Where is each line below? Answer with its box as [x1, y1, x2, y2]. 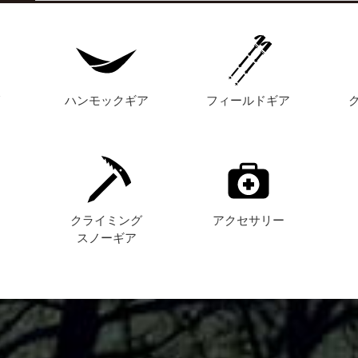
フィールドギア [206, 91, 291, 108]
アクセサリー [212, 211, 284, 228]
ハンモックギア [64, 91, 149, 108]
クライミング [70, 211, 143, 228]
